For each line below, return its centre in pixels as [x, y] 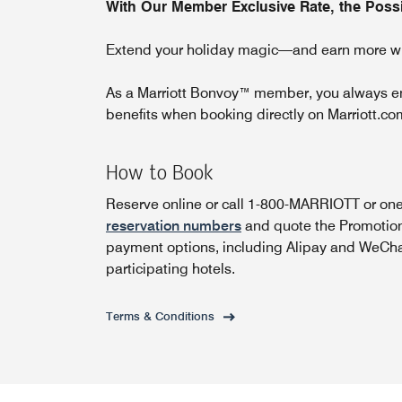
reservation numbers [174, 226]
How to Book [159, 173]
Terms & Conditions [160, 316]
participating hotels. [170, 269]
